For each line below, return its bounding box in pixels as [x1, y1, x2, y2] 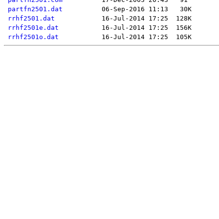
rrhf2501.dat [8, 15, 55, 22]
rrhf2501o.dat [8, 33, 59, 41]
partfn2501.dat [8, 5, 63, 13]
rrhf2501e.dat [8, 24, 59, 32]
